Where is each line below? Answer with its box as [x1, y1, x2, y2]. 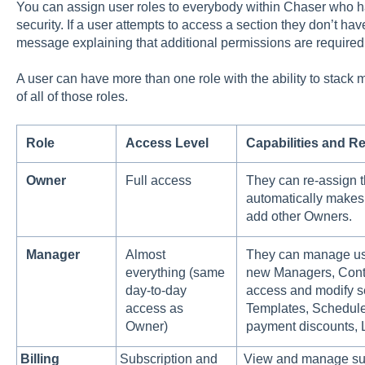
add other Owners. [246, 209, 356, 223]
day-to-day [125, 283, 187, 297]
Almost [125, 247, 166, 262]
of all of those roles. [15, 90, 128, 104]
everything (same [125, 265, 226, 279]
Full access [125, 173, 192, 187]
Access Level [125, 135, 209, 150]
